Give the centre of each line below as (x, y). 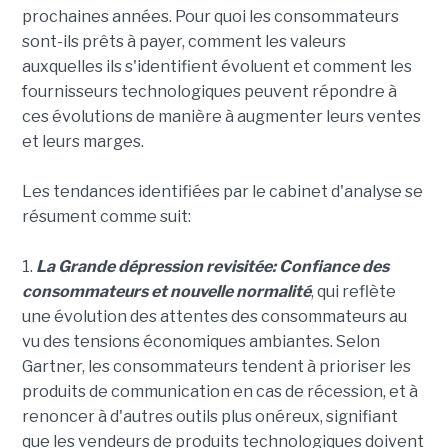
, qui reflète (353, 292)
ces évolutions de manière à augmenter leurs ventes (221, 117)
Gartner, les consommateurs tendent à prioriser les (216, 367)
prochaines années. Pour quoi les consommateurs (210, 17)
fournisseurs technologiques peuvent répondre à (209, 92)
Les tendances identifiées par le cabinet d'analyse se (222, 192)
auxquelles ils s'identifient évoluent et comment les (216, 67)
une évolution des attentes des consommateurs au (214, 317)
